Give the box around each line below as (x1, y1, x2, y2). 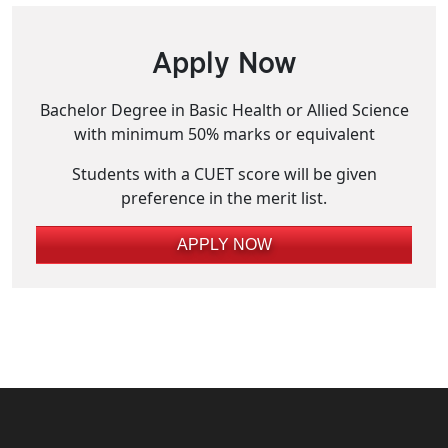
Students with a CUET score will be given (71, 163, 377, 185)
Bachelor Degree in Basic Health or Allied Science (39, 99, 409, 121)
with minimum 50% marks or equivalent (73, 123, 375, 145)
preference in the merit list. (121, 187, 327, 209)
